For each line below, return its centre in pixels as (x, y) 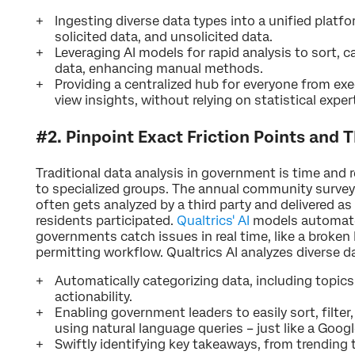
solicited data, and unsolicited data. (164, 36)
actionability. (94, 296)
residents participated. (106, 220)
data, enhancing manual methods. (159, 68)
